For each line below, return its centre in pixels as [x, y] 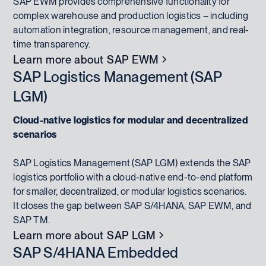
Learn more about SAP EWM [86, 59]
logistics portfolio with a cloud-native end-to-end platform [133, 177]
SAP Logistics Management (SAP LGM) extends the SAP [132, 163]
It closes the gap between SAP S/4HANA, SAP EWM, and [132, 205]
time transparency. [52, 44]
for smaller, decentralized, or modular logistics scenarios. [130, 191]
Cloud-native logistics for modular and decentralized [131, 120]
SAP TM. [32, 220]
